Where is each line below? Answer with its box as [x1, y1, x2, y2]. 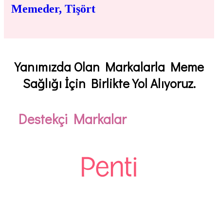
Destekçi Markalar [18, 109, 127, 127]
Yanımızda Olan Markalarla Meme [14, 58, 204, 75]
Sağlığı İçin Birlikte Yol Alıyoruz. [22, 75, 196, 92]
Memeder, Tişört [11, 2, 95, 15]
